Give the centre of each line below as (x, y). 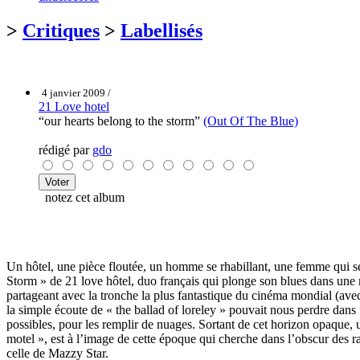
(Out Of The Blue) (251, 121)
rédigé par (65, 149)
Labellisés (162, 30)
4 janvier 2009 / (76, 92)
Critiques (61, 30)
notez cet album (82, 197)
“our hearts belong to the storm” (121, 121)
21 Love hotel (74, 106)
